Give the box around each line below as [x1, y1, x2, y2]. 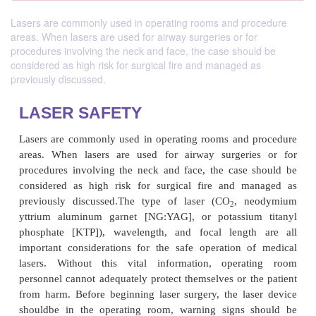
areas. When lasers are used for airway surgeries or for [11, 30, 257, 44]
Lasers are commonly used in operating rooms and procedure [11, 16, 287, 30]
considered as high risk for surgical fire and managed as [11, 58, 261, 72]
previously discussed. [11, 72, 106, 86]
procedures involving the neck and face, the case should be [11, 44, 276, 58]
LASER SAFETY [23, 287, 178, 311]
